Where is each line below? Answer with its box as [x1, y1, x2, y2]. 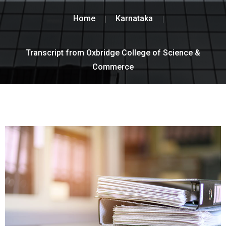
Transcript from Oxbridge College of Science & [26, 47, 200, 58]
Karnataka [116, 13, 153, 23]
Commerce [92, 62, 134, 72]
